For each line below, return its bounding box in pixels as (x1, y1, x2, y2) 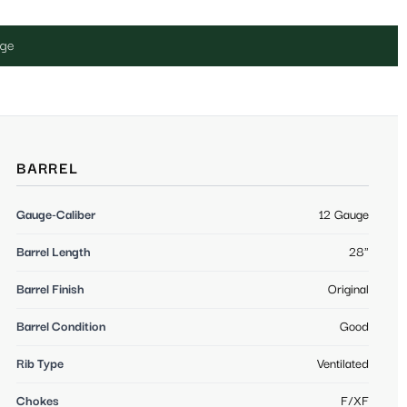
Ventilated (317, 356, 369, 372)
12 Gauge (319, 207, 369, 223)
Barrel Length (16, 244, 91, 260)
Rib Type (16, 356, 64, 372)
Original (328, 282, 369, 297)
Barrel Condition (16, 319, 105, 334)
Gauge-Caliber (16, 207, 95, 223)
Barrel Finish (16, 282, 84, 297)
